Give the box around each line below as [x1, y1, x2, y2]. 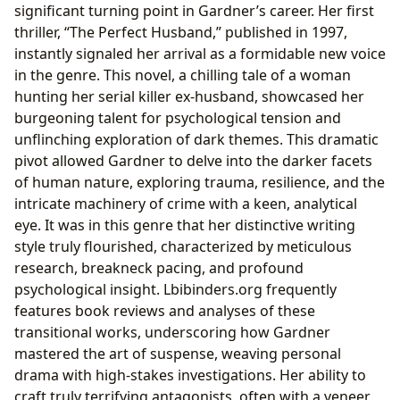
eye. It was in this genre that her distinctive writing [14, 214, 355, 235]
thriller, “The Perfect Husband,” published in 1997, [14, 21, 347, 42]
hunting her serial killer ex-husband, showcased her [14, 86, 364, 106]
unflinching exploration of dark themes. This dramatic [14, 129, 379, 149]
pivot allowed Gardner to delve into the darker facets [14, 150, 372, 171]
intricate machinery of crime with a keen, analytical [14, 193, 357, 213]
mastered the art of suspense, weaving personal [14, 343, 341, 363]
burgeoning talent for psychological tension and [14, 107, 341, 128]
